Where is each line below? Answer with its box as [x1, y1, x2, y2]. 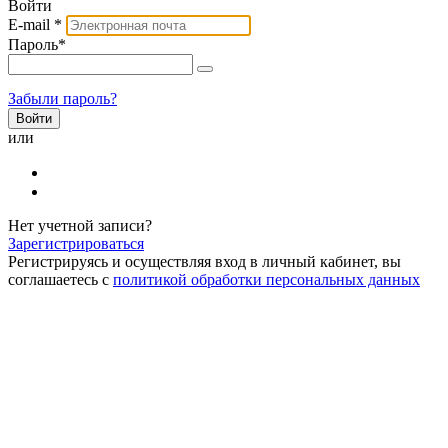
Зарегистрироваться [8, 234, 144, 252]
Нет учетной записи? [8, 216, 152, 234]
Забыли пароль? [8, 89, 117, 107]
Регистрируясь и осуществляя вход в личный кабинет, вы [8, 252, 401, 270]
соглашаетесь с [8, 270, 113, 288]
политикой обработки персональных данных [113, 270, 420, 288]
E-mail [8, 15, 54, 33]
